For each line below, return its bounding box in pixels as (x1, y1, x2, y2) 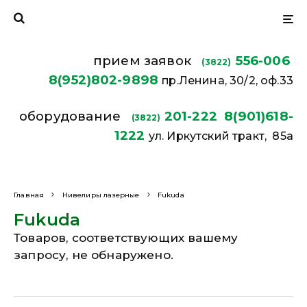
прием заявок (93, 53, 202, 69)
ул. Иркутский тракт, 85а (148, 130, 293, 143)
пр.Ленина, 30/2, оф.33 (162, 74, 293, 87)
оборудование (19, 108, 132, 124)
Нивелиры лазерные (62, 191, 140, 199)
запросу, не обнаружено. (14, 248, 173, 262)
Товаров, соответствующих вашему (14, 231, 238, 245)
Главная (14, 191, 45, 199)
